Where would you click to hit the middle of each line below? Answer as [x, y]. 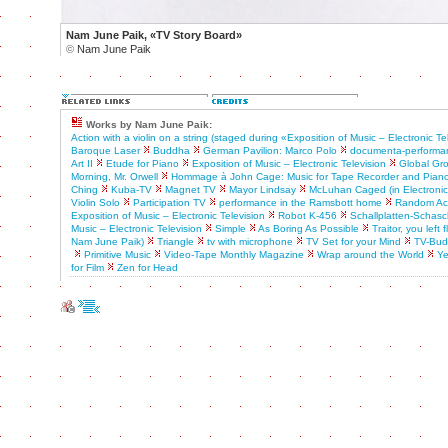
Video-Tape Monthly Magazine [234, 254]
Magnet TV [190, 189]
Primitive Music [117, 254]
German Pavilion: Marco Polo [270, 150]
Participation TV [169, 202]
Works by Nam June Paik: [149, 124]
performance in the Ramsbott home [300, 202]
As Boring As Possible [308, 228]
